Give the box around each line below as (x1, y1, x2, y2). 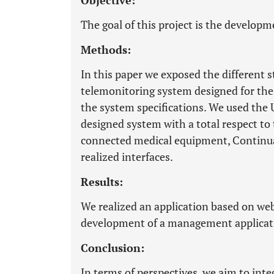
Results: (81, 174, 123, 189)
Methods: (81, 42, 131, 57)
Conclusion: (81, 240, 144, 255)
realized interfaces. (81, 149, 173, 164)
